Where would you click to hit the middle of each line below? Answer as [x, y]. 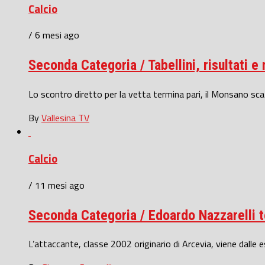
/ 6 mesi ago [54, 35]
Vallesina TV [65, 118]
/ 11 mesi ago [56, 185]
